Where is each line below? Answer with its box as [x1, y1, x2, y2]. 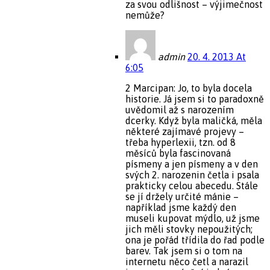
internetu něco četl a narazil [125, 256, 248, 267]
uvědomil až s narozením [125, 104, 234, 115]
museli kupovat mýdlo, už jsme [125, 212, 260, 224]
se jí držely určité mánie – [125, 190, 239, 202]
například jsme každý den [125, 201, 236, 213]
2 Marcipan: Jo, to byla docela [125, 82, 252, 93]
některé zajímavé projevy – [125, 125, 244, 137]
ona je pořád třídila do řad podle [125, 234, 265, 245]
